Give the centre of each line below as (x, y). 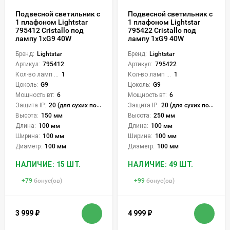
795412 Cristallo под (50, 30)
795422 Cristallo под (162, 30)
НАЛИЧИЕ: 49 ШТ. (161, 164)
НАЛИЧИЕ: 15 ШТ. (48, 164)
